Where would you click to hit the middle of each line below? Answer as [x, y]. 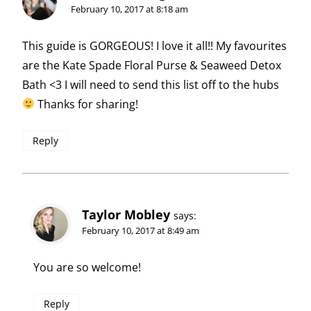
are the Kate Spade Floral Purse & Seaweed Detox [152, 65]
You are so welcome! [87, 267]
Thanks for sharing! [87, 104]
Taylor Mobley [126, 214]
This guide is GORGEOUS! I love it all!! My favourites [154, 45]
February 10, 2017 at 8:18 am [129, 9]
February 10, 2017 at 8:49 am [141, 230]
